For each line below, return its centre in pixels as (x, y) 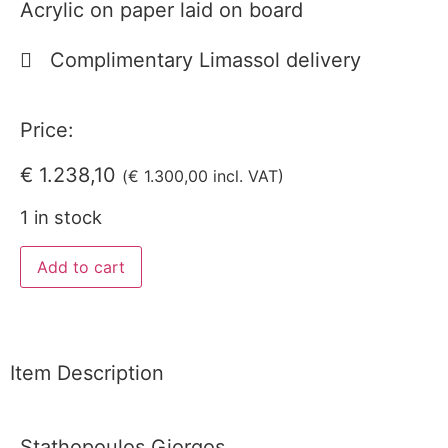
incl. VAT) (246, 175)
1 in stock (61, 217)
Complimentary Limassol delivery (205, 60)
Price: (47, 130)
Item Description (87, 372)
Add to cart (81, 266)
